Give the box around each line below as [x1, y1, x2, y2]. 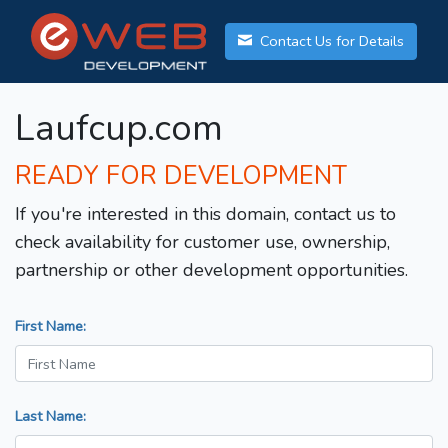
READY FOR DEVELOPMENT [15, 159, 347, 194]
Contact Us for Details [256, 31, 404, 52]
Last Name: [15, 406, 86, 427]
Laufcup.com [15, 104, 223, 154]
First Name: [15, 316, 86, 337]
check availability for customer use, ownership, [15, 230, 390, 255]
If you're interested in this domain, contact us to [15, 202, 396, 227]
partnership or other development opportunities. [15, 258, 408, 283]
